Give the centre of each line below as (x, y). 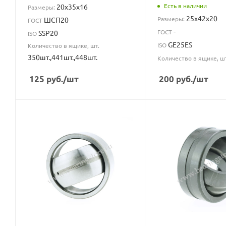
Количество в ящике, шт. (64, 45)
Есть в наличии (185, 6)
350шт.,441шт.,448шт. (63, 57)
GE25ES (180, 44)
